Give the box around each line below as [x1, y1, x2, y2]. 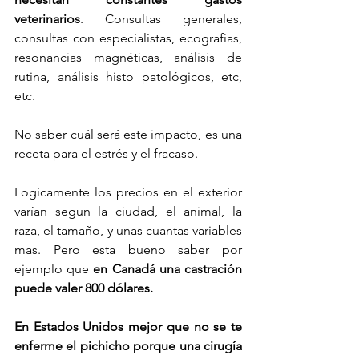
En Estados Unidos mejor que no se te [14, 318, 242, 334]
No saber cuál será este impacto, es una [14, 126, 242, 142]
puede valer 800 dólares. [14, 280, 156, 296]
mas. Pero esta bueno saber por [14, 241, 242, 257]
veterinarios [14, 10, 80, 26]
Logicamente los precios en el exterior [14, 184, 242, 200]
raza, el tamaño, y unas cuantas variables [14, 222, 242, 238]
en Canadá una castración [93, 260, 243, 276]
